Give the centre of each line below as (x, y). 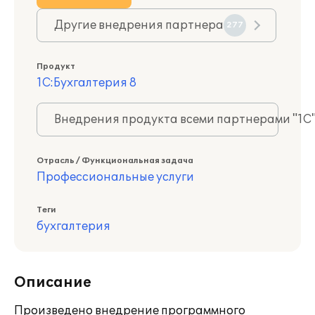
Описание (53, 283)
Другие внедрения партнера (139, 25)
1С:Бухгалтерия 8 (86, 83)
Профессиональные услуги (115, 177)
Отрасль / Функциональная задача (115, 161)
